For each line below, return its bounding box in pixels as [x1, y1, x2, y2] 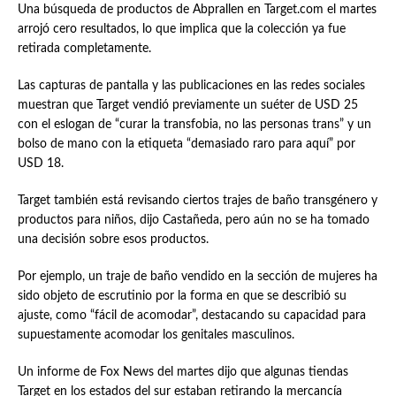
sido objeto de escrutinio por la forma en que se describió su [17, 290, 346, 302]
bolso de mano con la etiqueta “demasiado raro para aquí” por [17, 138, 355, 150]
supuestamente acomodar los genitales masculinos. [17, 329, 294, 341]
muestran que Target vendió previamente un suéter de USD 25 [17, 99, 358, 111]
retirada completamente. [17, 42, 151, 55]
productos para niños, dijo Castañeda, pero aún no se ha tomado [17, 214, 369, 226]
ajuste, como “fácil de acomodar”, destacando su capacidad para [17, 309, 366, 322]
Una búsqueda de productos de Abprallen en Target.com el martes [17, 4, 377, 16]
